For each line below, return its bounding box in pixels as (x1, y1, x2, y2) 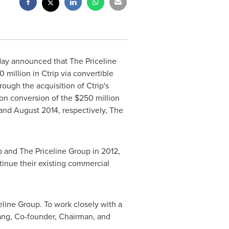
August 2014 (13, 104, 58, 116)
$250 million (74, 92, 120, 104)
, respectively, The (58, 104, 123, 116)
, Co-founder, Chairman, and (10, 211, 110, 222)
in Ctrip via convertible (30, 67, 113, 79)
